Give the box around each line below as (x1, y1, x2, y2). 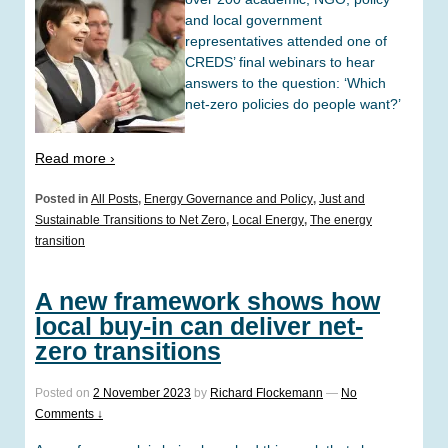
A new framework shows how (35, 287, 380, 316)
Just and (319, 192, 365, 207)
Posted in (35, 192, 91, 207)
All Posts (91, 192, 138, 207)
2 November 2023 (93, 385, 191, 400)
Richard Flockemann (210, 385, 323, 400)
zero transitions (35, 337, 221, 366)
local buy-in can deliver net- (35, 312, 363, 341)
